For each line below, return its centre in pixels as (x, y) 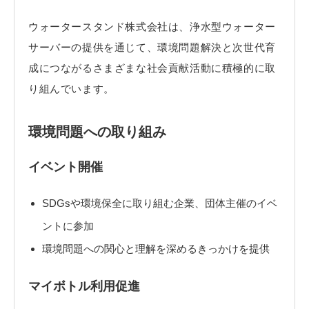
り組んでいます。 (71, 88)
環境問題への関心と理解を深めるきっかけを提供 (156, 249)
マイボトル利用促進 (84, 286)
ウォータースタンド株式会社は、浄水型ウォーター (152, 26)
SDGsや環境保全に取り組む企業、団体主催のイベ (159, 203)
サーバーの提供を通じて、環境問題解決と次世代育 (152, 47)
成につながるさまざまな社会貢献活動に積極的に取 (152, 68)
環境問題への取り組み (97, 131)
